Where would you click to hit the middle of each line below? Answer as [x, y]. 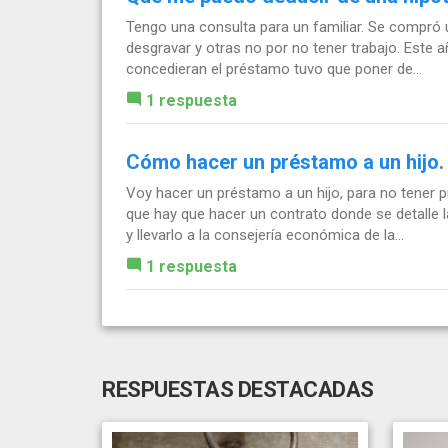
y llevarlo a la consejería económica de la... [265, 234]
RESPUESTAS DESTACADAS [238, 389]
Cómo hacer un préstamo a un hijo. [285, 161]
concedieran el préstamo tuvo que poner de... [274, 68]
